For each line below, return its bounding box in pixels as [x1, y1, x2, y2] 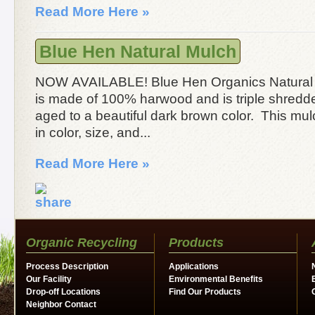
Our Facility [26, 274, 72, 284]
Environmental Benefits [169, 274, 263, 284]
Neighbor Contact [26, 299, 96, 309]
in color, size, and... [35, 124, 150, 140]
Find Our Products [169, 286, 241, 297]
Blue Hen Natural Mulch [39, 41, 236, 61]
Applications [169, 261, 219, 271]
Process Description [26, 261, 108, 271]
